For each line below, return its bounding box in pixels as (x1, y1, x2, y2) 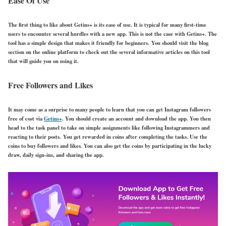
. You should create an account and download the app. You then (62, 114, 211, 123)
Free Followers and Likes (8, 79, 93, 91)
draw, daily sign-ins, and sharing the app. (8, 150, 104, 159)
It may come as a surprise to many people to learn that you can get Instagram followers (8, 105, 211, 114)
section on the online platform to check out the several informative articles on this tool (8, 47, 210, 56)
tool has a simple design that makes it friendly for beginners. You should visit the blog (8, 38, 208, 47)
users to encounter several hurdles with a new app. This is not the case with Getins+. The (8, 29, 217, 38)
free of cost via (8, 114, 44, 123)
